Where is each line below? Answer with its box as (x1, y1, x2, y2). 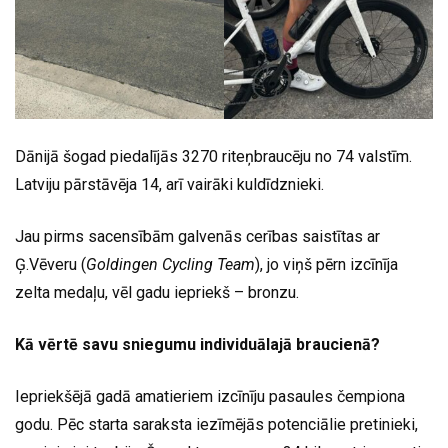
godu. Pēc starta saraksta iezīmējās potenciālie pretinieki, (15, 415, 418, 435)
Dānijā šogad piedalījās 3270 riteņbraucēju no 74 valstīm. (15, 147, 412, 167)
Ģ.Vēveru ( (15, 255, 86, 275)
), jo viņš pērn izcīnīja (255, 255, 398, 275)
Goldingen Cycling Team (86, 255, 255, 275)
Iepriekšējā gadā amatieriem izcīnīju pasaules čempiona (15, 387, 405, 407)
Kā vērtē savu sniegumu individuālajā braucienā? (15, 335, 380, 355)
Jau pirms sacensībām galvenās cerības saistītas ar (15, 227, 380, 247)
